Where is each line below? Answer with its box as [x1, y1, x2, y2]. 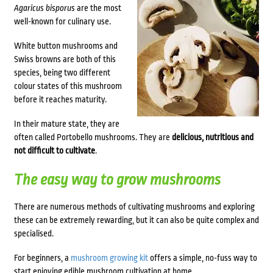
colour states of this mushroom [13, 81, 122, 91]
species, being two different [13, 68, 110, 78]
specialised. [13, 229, 54, 239]
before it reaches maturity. [13, 94, 107, 105]
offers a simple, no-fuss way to [147, 253, 257, 263]
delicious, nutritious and [171, 132, 253, 143]
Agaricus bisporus [13, 3, 77, 13]
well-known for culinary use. [13, 16, 111, 27]
